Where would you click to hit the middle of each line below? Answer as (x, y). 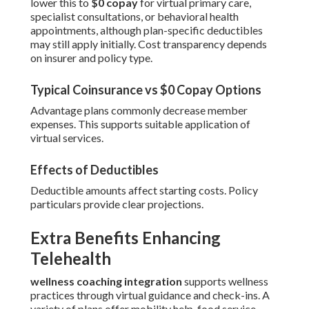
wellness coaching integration (106, 281)
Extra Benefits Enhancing (126, 238)
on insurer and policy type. (91, 58)
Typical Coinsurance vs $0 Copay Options (146, 90)
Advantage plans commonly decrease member (139, 110)
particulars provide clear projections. (117, 204)
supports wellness (225, 281)
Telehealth (71, 259)
